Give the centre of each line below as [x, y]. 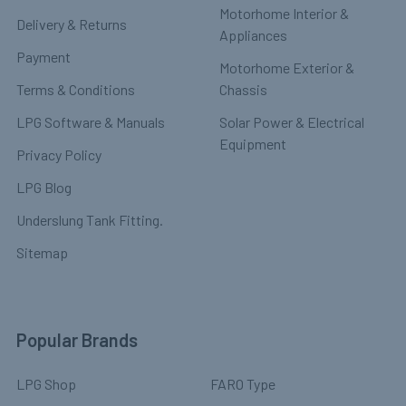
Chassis [243, 89]
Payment [43, 56]
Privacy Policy [59, 154]
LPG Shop [46, 383]
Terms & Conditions [76, 89]
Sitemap [42, 252]
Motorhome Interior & [284, 13]
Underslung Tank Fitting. [90, 219]
